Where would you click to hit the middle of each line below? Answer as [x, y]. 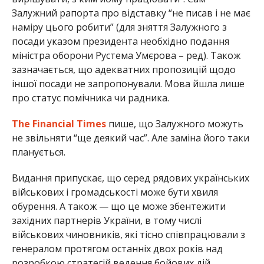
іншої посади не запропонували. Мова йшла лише [128, 84]
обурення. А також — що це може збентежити [118, 207]
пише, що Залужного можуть [174, 124]
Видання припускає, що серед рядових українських [130, 178]
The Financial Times [59, 124]
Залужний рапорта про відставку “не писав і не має [131, 13]
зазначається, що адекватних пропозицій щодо [123, 70]
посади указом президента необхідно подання [120, 42]
